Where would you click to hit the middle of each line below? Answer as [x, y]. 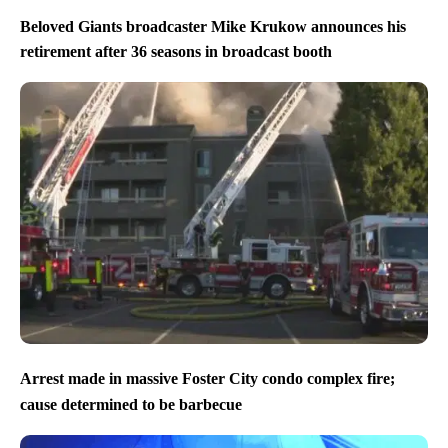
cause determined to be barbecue [131, 404]
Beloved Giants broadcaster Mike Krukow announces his [213, 26]
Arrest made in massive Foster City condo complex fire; [207, 379]
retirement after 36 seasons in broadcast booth [176, 52]
